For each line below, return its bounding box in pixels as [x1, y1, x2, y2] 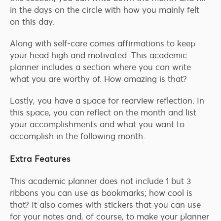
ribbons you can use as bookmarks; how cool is [10, 187, 192, 199]
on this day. [10, 16, 54, 28]
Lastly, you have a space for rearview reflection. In [10, 95, 204, 107]
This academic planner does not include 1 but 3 [10, 176, 191, 187]
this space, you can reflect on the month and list [10, 107, 196, 118]
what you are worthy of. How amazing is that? [10, 74, 187, 85]
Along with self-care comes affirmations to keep [10, 38, 195, 49]
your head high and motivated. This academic [10, 50, 187, 61]
